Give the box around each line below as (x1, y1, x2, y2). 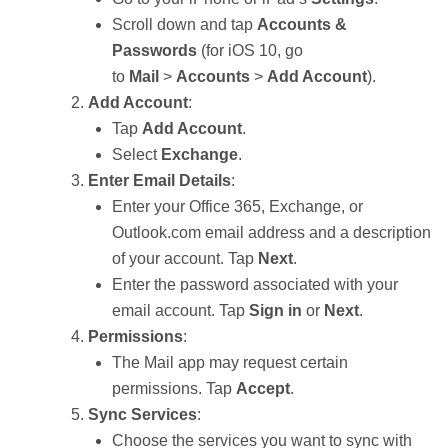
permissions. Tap (112, 380, 236, 397)
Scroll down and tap (112, 16, 257, 33)
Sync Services (88, 406, 197, 423)
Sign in (249, 302, 302, 319)
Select (112, 146, 161, 163)
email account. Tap (112, 302, 249, 319)
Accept (236, 380, 290, 397)
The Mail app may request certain (112, 354, 348, 371)
